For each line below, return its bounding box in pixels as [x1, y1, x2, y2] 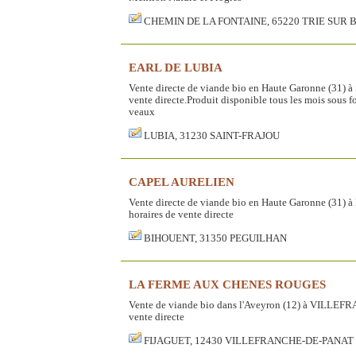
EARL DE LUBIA [129, 60, 222, 75]
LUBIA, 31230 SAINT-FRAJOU [144, 130, 280, 142]
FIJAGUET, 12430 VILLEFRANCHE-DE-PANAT [144, 335, 354, 347]
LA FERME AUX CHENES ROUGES [129, 277, 326, 292]
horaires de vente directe [129, 209, 234, 221]
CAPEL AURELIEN [129, 175, 234, 189]
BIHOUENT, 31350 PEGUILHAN [144, 233, 287, 245]
